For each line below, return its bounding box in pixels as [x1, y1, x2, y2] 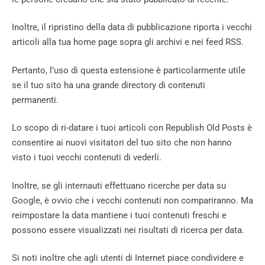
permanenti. [12, 94, 59, 105]
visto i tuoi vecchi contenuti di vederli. [12, 152, 161, 163]
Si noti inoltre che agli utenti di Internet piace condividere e [12, 253, 244, 264]
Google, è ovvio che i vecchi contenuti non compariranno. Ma [12, 195, 253, 206]
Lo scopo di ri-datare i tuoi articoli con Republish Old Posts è [12, 122, 252, 134]
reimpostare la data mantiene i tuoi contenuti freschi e [12, 209, 227, 221]
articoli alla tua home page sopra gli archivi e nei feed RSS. [12, 37, 244, 48]
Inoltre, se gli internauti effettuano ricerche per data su [12, 180, 226, 191]
